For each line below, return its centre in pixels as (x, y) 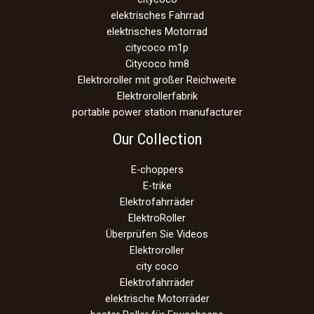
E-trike (157, 186)
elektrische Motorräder (157, 299)
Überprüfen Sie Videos (157, 234)
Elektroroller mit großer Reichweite (157, 80)
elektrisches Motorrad (157, 31)
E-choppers (157, 170)
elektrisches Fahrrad (157, 15)
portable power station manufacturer (157, 112)
